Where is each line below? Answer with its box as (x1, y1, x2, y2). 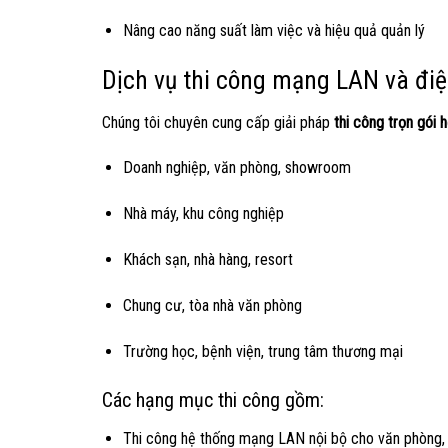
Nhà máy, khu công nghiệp (122, 204, 284, 224)
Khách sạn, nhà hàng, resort (122, 249, 293, 269)
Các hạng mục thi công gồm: (102, 388, 324, 413)
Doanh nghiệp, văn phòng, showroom (122, 158, 351, 178)
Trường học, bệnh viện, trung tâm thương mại (122, 341, 403, 361)
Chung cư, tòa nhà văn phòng (122, 295, 302, 315)
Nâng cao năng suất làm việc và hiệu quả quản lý (122, 20, 425, 40)
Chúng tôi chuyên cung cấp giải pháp (102, 112, 334, 132)
